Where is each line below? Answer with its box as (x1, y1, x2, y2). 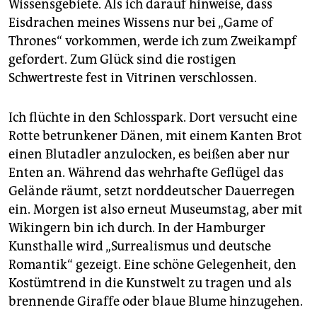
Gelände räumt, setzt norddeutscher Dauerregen (8, 183, 295, 199)
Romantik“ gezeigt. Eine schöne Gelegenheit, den (8, 256, 296, 272)
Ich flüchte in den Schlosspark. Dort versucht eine (8, 109, 297, 125)
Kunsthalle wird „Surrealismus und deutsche (8, 238, 271, 254)
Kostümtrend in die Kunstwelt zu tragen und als (8, 275, 292, 291)
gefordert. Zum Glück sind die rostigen (8, 51, 236, 67)
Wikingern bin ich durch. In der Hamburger (8, 219, 265, 236)
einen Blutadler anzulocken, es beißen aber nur (8, 146, 289, 162)
